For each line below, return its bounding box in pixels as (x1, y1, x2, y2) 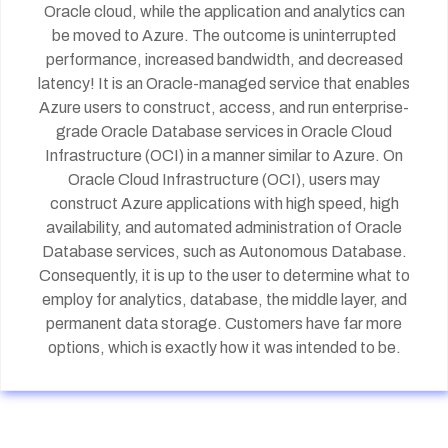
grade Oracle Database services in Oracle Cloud (56, 123, 392, 140)
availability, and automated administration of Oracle (46, 219, 402, 236)
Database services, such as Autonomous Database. (41, 243, 407, 260)
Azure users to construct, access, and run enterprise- (39, 99, 409, 116)
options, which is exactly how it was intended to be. (47, 339, 401, 356)
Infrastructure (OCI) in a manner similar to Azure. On (45, 147, 403, 164)
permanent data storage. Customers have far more (46, 315, 402, 332)
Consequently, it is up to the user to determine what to (38, 267, 410, 284)
